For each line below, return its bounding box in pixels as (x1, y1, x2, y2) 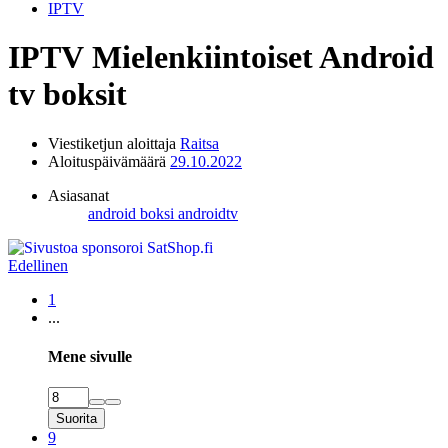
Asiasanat (48, 186, 109, 204)
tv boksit (8, 76, 127, 113)
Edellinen (8, 256, 68, 274)
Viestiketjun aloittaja (48, 134, 176, 152)
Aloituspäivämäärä (48, 152, 166, 170)
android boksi (88, 204, 178, 222)
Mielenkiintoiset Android (92, 39, 434, 76)
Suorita (56, 411, 97, 427)
